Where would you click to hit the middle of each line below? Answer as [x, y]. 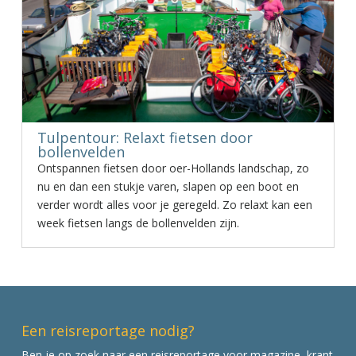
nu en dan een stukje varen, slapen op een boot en [168, 186]
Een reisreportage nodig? [108, 331]
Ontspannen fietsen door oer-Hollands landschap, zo [173, 168]
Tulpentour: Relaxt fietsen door [145, 137]
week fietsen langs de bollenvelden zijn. [138, 223]
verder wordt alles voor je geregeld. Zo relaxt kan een [174, 205]
